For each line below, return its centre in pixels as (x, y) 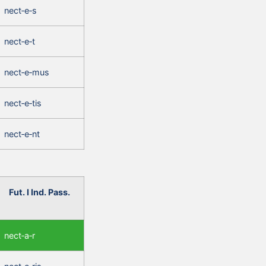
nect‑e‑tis (23, 103)
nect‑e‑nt (22, 134)
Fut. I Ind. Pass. (39, 192)
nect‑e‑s (20, 10)
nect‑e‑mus (27, 72)
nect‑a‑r (20, 235)
